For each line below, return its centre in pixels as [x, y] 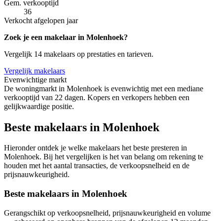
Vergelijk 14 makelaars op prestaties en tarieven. [79, 54]
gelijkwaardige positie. [39, 106]
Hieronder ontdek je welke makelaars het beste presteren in [95, 148]
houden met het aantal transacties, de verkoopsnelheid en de [97, 166]
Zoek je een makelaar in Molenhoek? [66, 37]
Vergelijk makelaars [35, 71]
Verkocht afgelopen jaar [41, 20]
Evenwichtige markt [35, 79]
